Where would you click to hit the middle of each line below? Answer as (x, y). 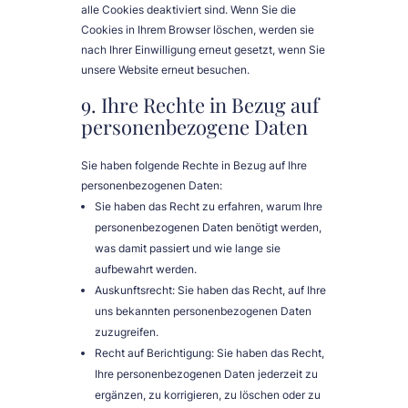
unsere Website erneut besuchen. (165, 70)
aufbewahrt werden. (146, 270)
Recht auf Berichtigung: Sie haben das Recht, (209, 353)
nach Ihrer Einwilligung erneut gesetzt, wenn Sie (203, 50)
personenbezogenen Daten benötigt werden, (208, 228)
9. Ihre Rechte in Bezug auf (200, 105)
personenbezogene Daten (194, 127)
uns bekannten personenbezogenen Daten (203, 311)
